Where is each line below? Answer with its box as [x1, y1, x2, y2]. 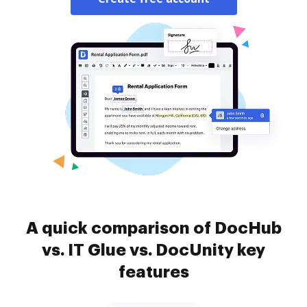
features [118, 264, 189, 280]
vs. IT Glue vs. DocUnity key [42, 242, 265, 258]
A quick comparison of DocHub [25, 220, 282, 236]
